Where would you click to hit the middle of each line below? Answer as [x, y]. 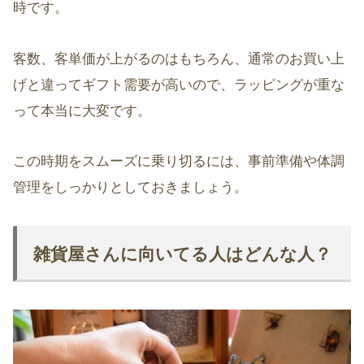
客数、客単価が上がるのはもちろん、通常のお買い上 [179, 58]
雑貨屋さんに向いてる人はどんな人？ [182, 253]
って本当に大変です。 [82, 110]
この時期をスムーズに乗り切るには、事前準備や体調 [179, 162]
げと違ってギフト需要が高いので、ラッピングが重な [179, 84]
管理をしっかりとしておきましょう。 [130, 188]
